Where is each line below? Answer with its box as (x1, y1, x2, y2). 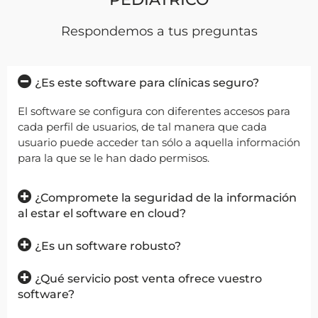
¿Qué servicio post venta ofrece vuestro (35, 271, 262, 285)
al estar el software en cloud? (18, 206, 186, 220)
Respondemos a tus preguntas (60, 23, 258, 40)
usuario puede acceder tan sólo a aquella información (18, 135, 300, 149)
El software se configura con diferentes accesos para (18, 104, 290, 118)
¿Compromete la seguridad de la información (35, 190, 297, 204)
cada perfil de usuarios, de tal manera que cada (18, 119, 267, 133)
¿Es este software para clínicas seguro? (35, 75, 259, 89)
